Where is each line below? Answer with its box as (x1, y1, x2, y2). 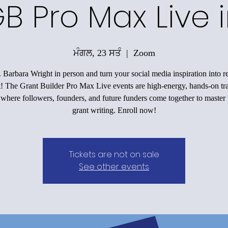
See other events (79, 160, 149, 173)
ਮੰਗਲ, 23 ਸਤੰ (73, 47, 121, 58)
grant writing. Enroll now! (72, 105, 156, 115)
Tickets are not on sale (69, 148, 159, 160)
